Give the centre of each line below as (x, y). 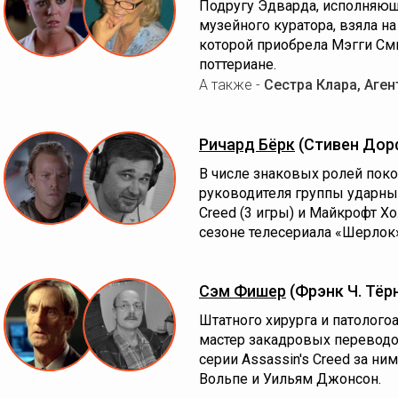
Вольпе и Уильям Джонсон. (290, 379)
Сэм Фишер (243, 291)
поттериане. (238, 64)
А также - (231, 85)
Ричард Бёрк (247, 144)
